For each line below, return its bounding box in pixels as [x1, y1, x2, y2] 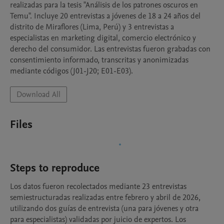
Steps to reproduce [10, 160, 99, 175]
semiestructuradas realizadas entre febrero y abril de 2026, [10, 192, 200, 203]
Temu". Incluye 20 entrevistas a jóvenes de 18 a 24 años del [10, 10, 200, 21]
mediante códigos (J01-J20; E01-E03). [10, 65, 133, 76]
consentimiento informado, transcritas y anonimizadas [10, 54, 188, 65]
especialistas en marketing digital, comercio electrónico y [10, 32, 196, 43]
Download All [16, 89, 60, 100]
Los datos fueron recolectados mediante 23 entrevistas [10, 181, 186, 192]
